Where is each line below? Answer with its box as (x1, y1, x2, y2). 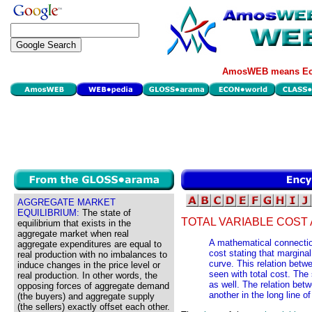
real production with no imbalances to (17, 249, 167, 260)
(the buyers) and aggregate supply (17, 291, 155, 302)
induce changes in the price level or (17, 260, 160, 270)
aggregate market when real (17, 228, 129, 239)
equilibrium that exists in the (17, 218, 131, 228)
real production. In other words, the (17, 270, 157, 281)
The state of (79, 208, 131, 218)
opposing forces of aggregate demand (17, 281, 169, 291)
